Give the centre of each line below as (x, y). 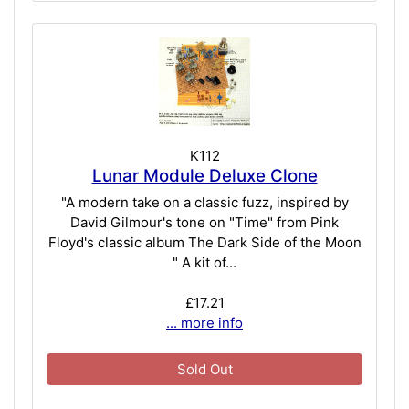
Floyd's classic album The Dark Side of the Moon (204, 243)
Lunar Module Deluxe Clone (204, 175)
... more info (204, 323)
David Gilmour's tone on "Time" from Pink (204, 223)
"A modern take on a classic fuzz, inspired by (204, 203)
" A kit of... (204, 263)
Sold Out (204, 369)
